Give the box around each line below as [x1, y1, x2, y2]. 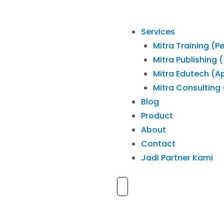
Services [141, 26, 175, 37]
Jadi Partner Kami [141, 152, 213, 163]
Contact [141, 138, 175, 149]
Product [141, 110, 173, 121]
